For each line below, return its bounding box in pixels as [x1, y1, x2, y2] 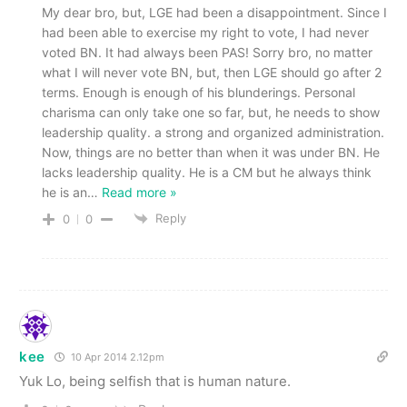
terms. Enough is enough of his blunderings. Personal [42, 84, 355, 100]
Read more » [102, 184, 177, 200]
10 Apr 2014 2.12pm [68, 351, 165, 364]
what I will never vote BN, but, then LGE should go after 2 [42, 64, 382, 80]
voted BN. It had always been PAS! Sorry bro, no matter [42, 44, 372, 60]
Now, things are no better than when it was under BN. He [42, 144, 380, 160]
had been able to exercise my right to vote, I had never [42, 24, 369, 40]
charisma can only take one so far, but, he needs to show [42, 104, 380, 120]
